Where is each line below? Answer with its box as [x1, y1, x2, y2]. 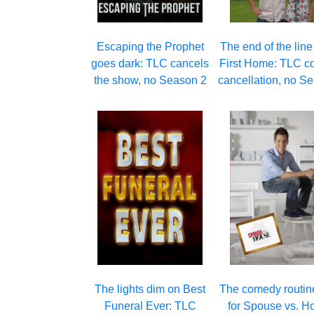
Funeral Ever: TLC [104, 300, 196, 313]
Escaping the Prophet [96, 41, 204, 53]
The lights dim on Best [95, 283, 206, 296]
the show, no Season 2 [93, 74, 207, 86]
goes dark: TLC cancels [91, 57, 210, 69]
